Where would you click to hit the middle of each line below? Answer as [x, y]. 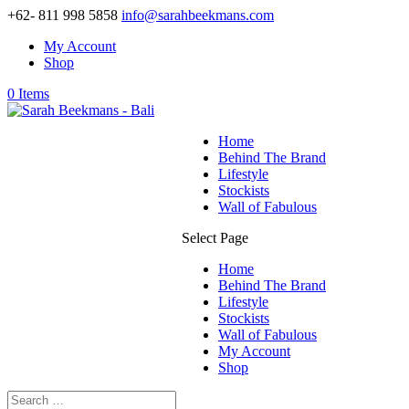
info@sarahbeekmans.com [198, 15]
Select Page [215, 238]
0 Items [28, 94]
